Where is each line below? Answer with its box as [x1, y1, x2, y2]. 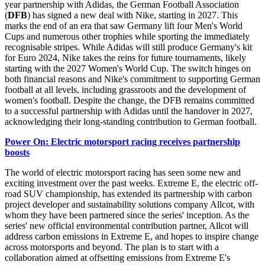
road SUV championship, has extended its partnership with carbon [5, 188, 252, 199]
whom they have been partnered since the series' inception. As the [5, 209, 249, 220]
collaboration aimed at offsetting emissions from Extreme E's [5, 252, 230, 263]
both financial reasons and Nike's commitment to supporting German [5, 73, 260, 84]
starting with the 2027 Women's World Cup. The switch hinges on [5, 63, 251, 73]
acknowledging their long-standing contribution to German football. [5, 116, 257, 127]
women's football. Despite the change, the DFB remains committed [5, 95, 254, 105]
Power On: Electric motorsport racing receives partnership [5, 136, 240, 147]
